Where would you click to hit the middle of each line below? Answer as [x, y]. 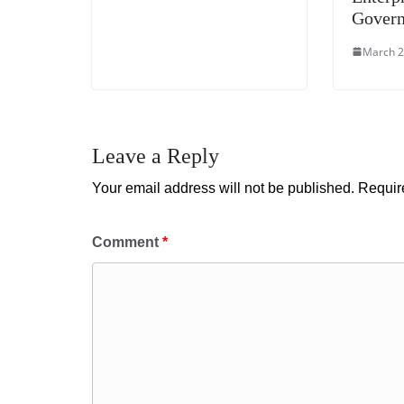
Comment [127, 242]
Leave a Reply [156, 156]
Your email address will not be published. [223, 188]
